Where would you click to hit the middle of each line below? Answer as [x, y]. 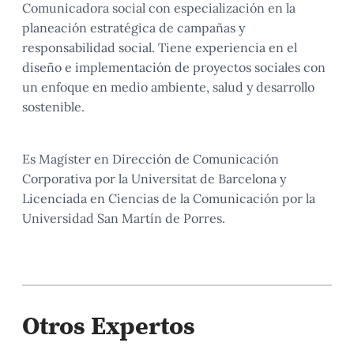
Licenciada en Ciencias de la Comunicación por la [169, 198]
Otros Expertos [109, 326]
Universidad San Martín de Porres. [124, 218]
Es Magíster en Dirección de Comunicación [151, 159]
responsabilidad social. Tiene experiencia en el [160, 47]
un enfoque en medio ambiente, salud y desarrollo [168, 87]
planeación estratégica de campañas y [134, 28]
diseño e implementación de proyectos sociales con [174, 67]
